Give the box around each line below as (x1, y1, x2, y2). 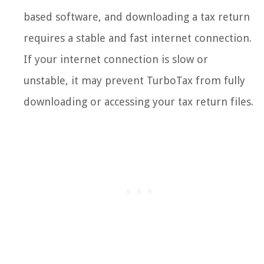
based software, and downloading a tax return (24, 10, 250, 23)
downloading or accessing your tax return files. (24, 95, 253, 108)
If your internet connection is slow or (24, 52, 208, 65)
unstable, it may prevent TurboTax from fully (24, 74, 245, 87)
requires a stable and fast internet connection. (24, 31, 252, 44)
